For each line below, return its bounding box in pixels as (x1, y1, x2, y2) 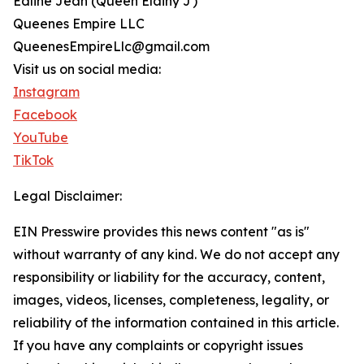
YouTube (13, 129, 68, 145)
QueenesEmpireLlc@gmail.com (13, 38, 210, 54)
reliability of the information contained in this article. (13, 314, 339, 331)
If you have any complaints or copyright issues (13, 337, 303, 353)
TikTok (13, 152, 54, 168)
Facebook (13, 106, 77, 123)
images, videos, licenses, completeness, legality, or (13, 292, 329, 308)
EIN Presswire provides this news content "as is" (13, 223, 310, 240)
